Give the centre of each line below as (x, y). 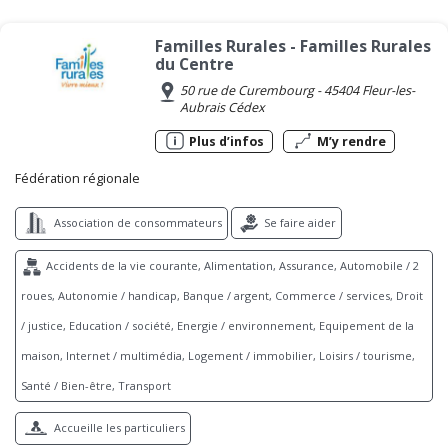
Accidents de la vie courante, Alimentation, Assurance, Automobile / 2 (231, 266)
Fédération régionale (77, 179)
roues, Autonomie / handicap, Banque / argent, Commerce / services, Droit (222, 296)
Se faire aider (298, 223)
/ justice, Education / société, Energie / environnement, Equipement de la (217, 326)
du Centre (195, 64)
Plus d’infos (225, 142)
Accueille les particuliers (118, 428)
